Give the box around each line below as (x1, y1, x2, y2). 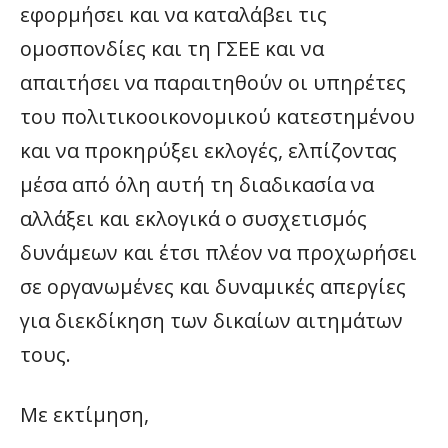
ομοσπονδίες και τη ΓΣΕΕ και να (20, 35, 324, 62)
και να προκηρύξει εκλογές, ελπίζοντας (20, 137, 397, 164)
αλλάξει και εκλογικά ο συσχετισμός (20, 205, 367, 232)
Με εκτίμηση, (20, 401, 149, 428)
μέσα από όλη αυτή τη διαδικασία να (20, 171, 374, 198)
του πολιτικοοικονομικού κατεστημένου (20, 103, 415, 130)
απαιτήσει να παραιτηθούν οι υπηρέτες (20, 69, 406, 96)
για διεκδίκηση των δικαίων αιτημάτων (20, 307, 403, 334)
